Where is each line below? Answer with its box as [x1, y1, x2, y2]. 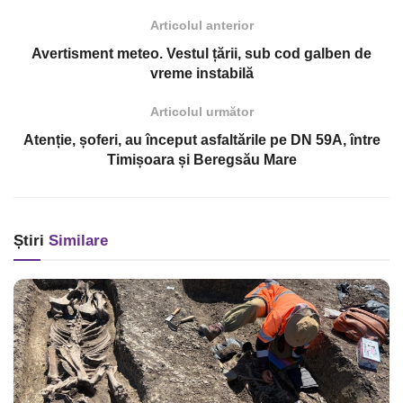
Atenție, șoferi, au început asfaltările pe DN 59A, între [22, 132, 381, 148]
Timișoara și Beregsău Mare [106, 152, 297, 168]
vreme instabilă [149, 66, 254, 82]
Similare [44, 232, 108, 250]
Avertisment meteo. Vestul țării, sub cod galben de [31, 46, 372, 62]
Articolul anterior [149, 18, 254, 33]
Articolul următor [149, 104, 254, 120]
